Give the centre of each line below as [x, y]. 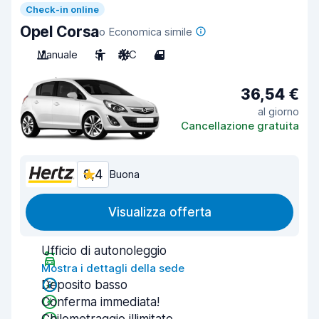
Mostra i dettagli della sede [113, 268]
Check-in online [62, 9]
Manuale [57, 54]
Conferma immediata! [100, 302]
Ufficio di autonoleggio [104, 251]
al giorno [278, 111]
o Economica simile [145, 32]
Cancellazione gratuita [240, 125]
